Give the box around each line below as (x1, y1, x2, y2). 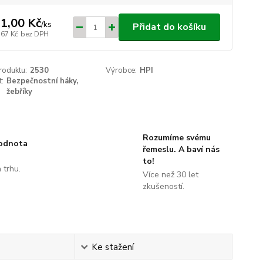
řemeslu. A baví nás (142, 144, 220, 155)
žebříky (6, 86, 32, 97)
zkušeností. (142, 181, 184, 192)
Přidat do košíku (132, 21, 206, 33)
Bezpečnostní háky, (6, 76, 78, 86)
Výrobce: (106, 65, 137, 76)
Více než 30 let (142, 169, 198, 180)
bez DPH (20, 29, 49, 39)
